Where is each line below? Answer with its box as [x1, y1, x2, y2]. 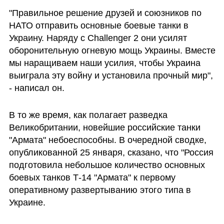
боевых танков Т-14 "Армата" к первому [8, 172, 175, 183]
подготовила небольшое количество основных [8, 160, 205, 170]
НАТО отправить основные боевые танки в [8, 20, 188, 31]
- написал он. [8, 83, 69, 93]
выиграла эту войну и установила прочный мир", [8, 70, 213, 81]
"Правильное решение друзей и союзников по [8, 8, 201, 18]
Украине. [8, 197, 45, 208]
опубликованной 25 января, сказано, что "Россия [8, 147, 213, 158]
